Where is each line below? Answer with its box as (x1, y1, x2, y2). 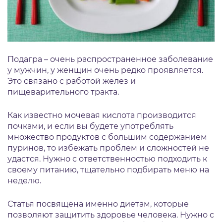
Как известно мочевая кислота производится (7, 111, 196, 120)
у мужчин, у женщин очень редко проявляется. (7, 65, 203, 75)
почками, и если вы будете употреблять (7, 121, 173, 131)
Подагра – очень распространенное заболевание (7, 55, 213, 64)
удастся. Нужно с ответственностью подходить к (7, 154, 207, 164)
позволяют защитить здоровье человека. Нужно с (7, 210, 214, 220)
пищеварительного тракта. (7, 87, 119, 97)
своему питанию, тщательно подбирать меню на (7, 165, 209, 175)
